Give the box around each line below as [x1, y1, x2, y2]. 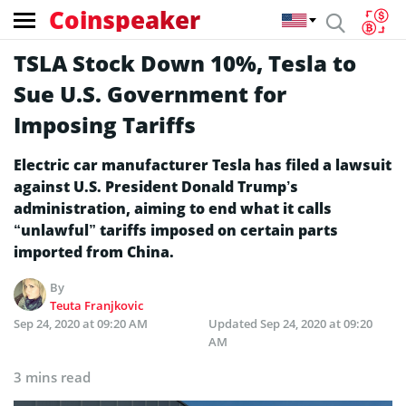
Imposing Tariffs [14, 110, 196, 140]
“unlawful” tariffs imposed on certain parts [14, 220, 338, 240]
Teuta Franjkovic [50, 297, 144, 314]
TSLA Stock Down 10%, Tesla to [14, 48, 356, 78]
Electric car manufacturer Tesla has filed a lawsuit [14, 155, 391, 175]
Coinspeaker [49, 3, 200, 36]
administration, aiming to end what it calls [14, 198, 332, 218]
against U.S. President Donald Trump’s [14, 177, 298, 197]
